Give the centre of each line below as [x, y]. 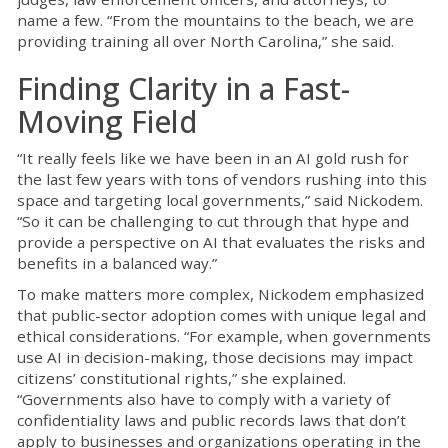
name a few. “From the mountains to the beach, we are [215, 20]
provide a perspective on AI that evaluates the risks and [221, 242]
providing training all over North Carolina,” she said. [205, 41]
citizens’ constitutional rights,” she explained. [181, 378]
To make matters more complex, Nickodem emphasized [220, 294]
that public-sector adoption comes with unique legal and [221, 315]
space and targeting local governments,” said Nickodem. [220, 200]
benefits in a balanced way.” [117, 263]
